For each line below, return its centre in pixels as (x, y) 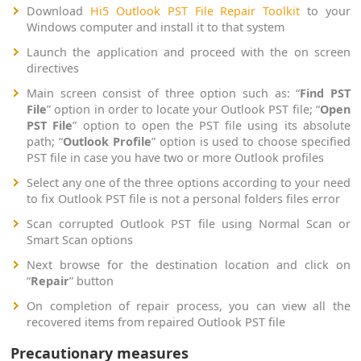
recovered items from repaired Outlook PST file (156, 322)
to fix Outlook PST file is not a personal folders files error (184, 198)
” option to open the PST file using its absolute (212, 125)
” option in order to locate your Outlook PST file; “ (183, 109)
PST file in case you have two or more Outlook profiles (176, 157)
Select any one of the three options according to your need (189, 182)
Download (59, 10)
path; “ (45, 141)
